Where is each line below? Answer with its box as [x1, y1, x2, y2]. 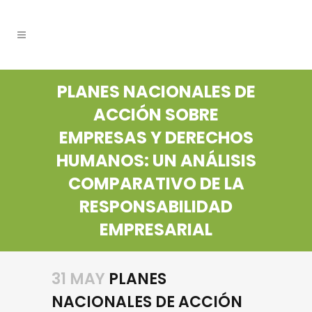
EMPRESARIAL [100, 218, 212, 241]
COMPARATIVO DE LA [68, 172, 244, 195]
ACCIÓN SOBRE [93, 103, 219, 126]
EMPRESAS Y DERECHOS [58, 126, 253, 149]
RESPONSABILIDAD [79, 195, 233, 218]
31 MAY [52, 268, 105, 290]
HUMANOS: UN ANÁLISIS [56, 149, 256, 172]
